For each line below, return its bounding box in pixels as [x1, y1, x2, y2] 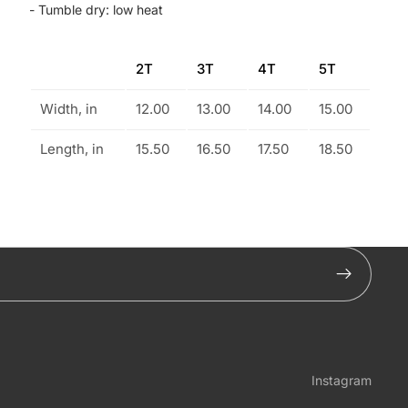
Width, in [40, 99, 97, 117]
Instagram [311, 372, 372, 388]
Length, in [40, 139, 104, 158]
